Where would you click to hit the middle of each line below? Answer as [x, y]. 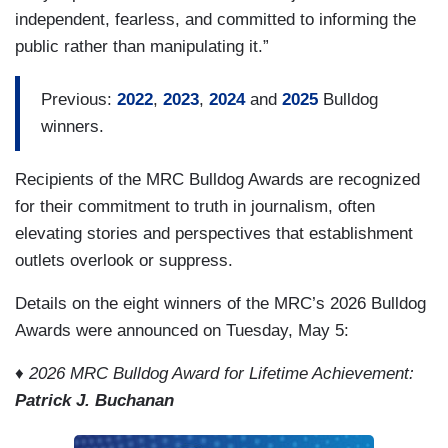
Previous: [79, 100]
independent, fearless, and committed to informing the [215, 19]
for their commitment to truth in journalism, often [195, 206]
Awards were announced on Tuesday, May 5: [182, 330]
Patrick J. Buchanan [94, 400]
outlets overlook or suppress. [124, 260]
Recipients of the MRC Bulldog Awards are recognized [217, 179]
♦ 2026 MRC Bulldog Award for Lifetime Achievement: [214, 373]
